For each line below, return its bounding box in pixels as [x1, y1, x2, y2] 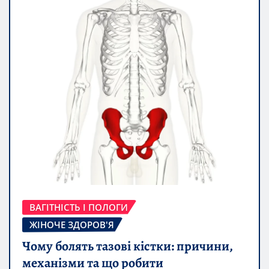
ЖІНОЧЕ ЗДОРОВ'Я [29, 218, 114, 231]
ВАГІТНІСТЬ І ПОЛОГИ [29, 201, 128, 213]
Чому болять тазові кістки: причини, [22, 237, 233, 256]
